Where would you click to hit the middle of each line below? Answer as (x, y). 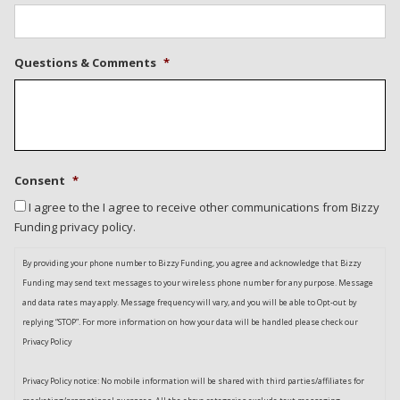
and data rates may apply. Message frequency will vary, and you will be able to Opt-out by (189, 302)
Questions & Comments (85, 62)
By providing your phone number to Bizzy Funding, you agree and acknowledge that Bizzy (192, 262)
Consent (40, 180)
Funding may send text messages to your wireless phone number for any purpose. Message (198, 282)
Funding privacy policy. (75, 226)
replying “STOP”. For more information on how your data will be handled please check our (190, 321)
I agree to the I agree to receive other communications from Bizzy (204, 207)
